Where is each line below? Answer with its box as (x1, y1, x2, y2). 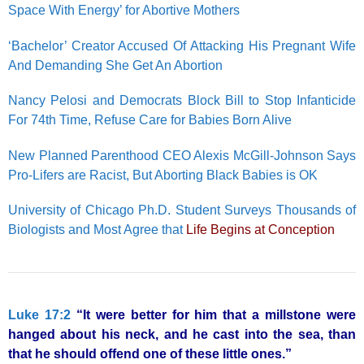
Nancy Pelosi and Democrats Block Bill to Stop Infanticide (8, 93, 356, 107)
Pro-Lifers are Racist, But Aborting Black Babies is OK (8, 167, 318, 182)
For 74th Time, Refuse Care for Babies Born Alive (8, 113, 292, 127)
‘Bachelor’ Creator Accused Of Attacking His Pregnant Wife (8, 38, 356, 53)
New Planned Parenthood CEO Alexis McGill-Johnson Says (8, 148, 356, 162)
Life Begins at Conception (186, 223, 335, 236)
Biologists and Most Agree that (8, 223, 186, 236)
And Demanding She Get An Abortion (8, 58, 223, 72)
